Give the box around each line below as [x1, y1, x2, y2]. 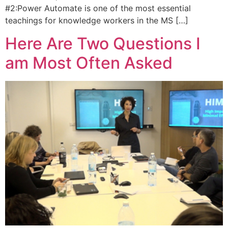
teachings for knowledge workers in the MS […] [5, 15, 188, 26]
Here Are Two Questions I [5, 33, 201, 53]
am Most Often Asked [5, 52, 173, 73]
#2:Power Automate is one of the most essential [5, 3, 191, 14]
